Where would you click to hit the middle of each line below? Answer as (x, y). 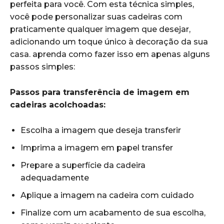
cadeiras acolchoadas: (58, 105)
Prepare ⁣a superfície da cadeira (83, 165)
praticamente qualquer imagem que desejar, (100, 29)
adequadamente (55, 178)
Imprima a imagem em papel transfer (97, 148)
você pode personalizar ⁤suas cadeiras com (96, 17)
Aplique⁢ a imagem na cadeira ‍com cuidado (107, 195)
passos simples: (42, 67)
